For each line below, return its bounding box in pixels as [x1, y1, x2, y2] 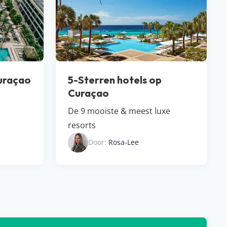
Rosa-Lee [108, 137, 139, 147]
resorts [68, 120, 96, 131]
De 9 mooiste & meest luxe [68, 105, 170, 117]
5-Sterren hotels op [68, 73, 162, 87]
